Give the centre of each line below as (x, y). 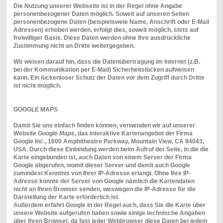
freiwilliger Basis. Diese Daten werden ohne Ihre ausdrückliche (102, 38)
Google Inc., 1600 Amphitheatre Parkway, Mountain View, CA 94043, (109, 141)
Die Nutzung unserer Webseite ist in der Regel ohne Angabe (98, 6)
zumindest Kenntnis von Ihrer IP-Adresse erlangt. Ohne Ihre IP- (102, 173)
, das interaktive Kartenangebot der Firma (133, 133)
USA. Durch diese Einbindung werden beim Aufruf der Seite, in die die (111, 149)
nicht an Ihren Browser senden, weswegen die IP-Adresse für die (104, 189)
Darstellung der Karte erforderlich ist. (66, 197)
